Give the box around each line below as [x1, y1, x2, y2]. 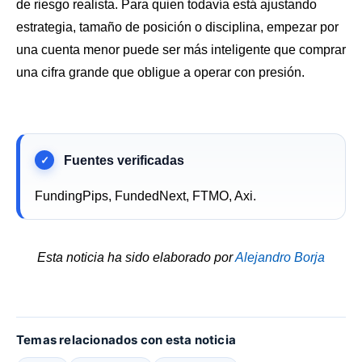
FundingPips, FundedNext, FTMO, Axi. [35, 189, 256, 204]
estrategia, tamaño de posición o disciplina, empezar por [16, 19, 339, 34]
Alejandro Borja [235, 250, 325, 265]
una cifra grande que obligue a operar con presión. [16, 65, 305, 79]
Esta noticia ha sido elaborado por [37, 250, 235, 265]
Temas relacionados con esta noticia [16, 331, 236, 347]
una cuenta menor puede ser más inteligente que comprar [16, 42, 346, 57]
